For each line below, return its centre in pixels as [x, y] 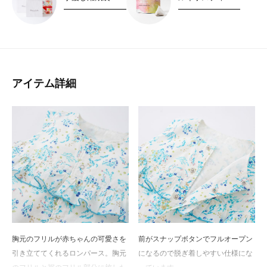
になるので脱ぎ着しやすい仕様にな [196, 253]
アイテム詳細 [44, 84]
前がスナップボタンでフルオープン [196, 239]
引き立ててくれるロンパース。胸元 [69, 253]
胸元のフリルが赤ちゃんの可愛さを [69, 239]
